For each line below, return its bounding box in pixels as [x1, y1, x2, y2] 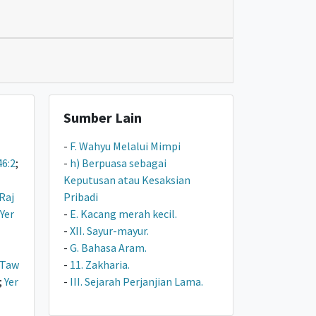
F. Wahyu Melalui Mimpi [70, 139, 181, 153]
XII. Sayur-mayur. [70, 224, 150, 238]
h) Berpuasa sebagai [70, 156, 167, 170]
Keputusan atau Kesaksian [63, 173, 191, 187]
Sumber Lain [63, 109, 142, 126]
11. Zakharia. [70, 257, 130, 272]
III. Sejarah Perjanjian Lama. [70, 274, 204, 288]
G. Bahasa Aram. [70, 241, 147, 255]
